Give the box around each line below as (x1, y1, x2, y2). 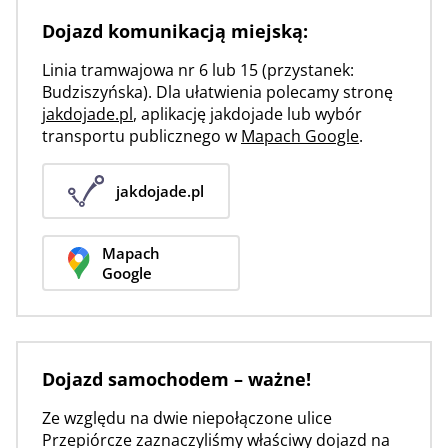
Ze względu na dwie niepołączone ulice (42, 407, 332, 429)
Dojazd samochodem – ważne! (42, 367, 311, 391)
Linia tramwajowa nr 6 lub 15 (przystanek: (42, 59, 354, 81)
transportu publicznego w (42, 125, 241, 147)
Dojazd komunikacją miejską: (42, 19, 308, 43)
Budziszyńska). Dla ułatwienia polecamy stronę (42, 81, 393, 103)
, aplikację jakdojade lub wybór (133, 103, 362, 125)
